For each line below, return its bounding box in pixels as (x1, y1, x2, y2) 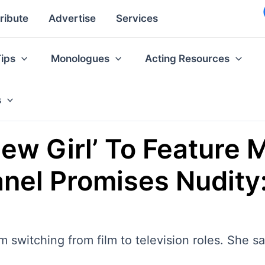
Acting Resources (145, 52, 230, 64)
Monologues (51, 52, 110, 64)
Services (116, 12, 158, 25)
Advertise (49, 12, 96, 25)
